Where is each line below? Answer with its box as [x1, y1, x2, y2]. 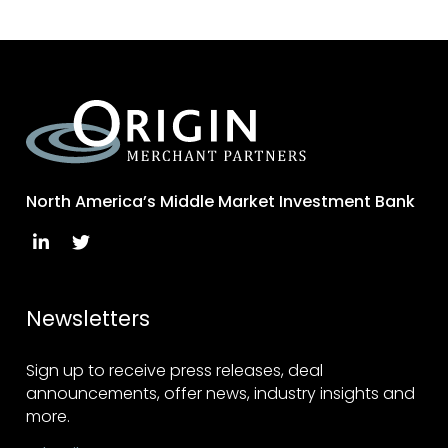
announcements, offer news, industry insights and [26, 382, 416, 406]
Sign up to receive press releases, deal [26, 359, 324, 383]
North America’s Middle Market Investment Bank [26, 190, 416, 214]
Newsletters [26, 304, 151, 334]
